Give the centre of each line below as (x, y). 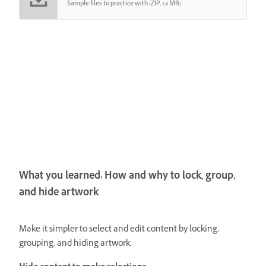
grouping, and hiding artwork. (75, 244)
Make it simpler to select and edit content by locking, (119, 230)
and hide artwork (59, 194)
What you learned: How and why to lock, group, (127, 178)
